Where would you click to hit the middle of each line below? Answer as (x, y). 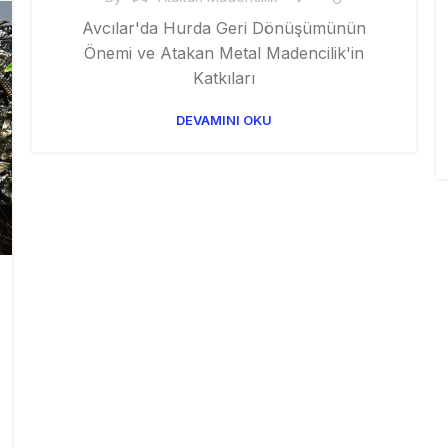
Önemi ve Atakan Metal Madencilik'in (224, 53)
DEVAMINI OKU (224, 120)
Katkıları (224, 78)
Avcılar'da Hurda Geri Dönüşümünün (224, 28)
